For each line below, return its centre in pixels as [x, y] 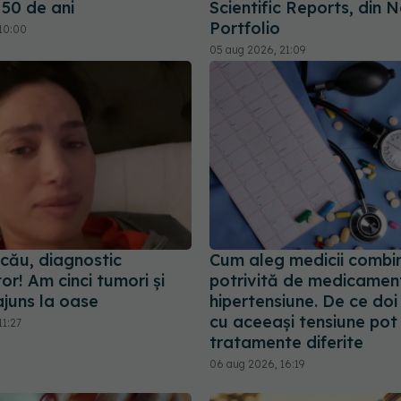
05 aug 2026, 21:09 [257, 49]
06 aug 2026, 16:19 [257, 364]
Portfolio [245, 28]
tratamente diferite [286, 343]
